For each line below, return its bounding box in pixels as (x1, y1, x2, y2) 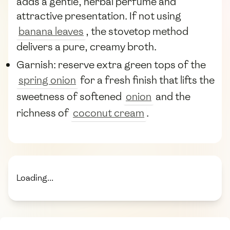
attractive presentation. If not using (16, 9, 181, 23)
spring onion (18, 73, 76, 87)
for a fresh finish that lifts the (78, 73, 215, 87)
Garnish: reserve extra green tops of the (16, 57, 206, 71)
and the (154, 89, 190, 103)
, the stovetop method (86, 25, 188, 39)
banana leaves (18, 25, 84, 39)
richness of (16, 106, 71, 120)
